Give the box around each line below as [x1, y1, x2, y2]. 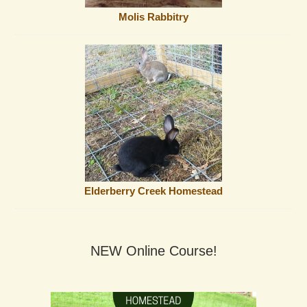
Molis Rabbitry [119, 12, 188, 23]
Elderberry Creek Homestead [84, 185, 223, 197]
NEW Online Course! [90, 243, 217, 258]
